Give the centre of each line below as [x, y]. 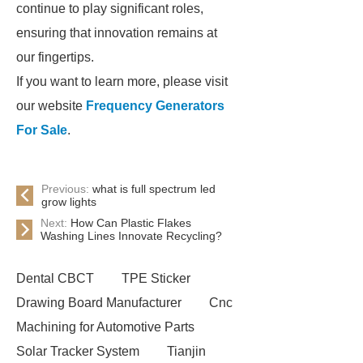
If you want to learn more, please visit [122, 81]
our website [51, 106]
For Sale [42, 130]
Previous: [67, 189]
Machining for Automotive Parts [105, 327]
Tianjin [186, 351]
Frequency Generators [155, 106]
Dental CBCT [55, 278]
